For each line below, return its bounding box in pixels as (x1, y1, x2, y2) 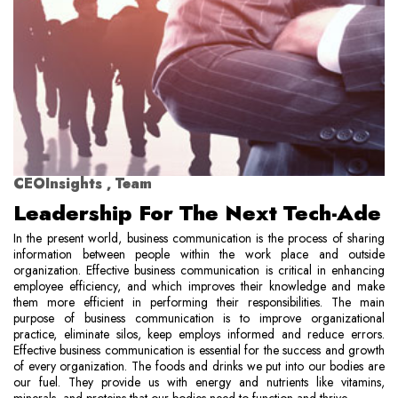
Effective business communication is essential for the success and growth (13, 341, 385, 359)
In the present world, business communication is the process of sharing (13, 229, 385, 247)
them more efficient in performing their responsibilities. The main (13, 293, 385, 311)
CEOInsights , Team (13, 173, 152, 194)
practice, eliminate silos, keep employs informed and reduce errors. (13, 325, 385, 343)
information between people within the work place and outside (13, 245, 385, 263)
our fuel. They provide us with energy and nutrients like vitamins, (13, 373, 385, 391)
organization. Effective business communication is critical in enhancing (13, 261, 385, 279)
